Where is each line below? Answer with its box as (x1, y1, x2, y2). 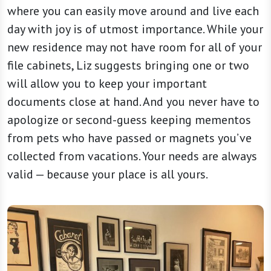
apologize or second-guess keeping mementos (7, 112, 251, 128)
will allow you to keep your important (7, 76, 207, 92)
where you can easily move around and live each (7, 3, 259, 19)
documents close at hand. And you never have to (7, 94, 260, 110)
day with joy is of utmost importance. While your (7, 21, 263, 38)
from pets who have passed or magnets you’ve (7, 130, 252, 146)
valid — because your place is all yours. (7, 166, 210, 183)
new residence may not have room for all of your (7, 39, 262, 56)
